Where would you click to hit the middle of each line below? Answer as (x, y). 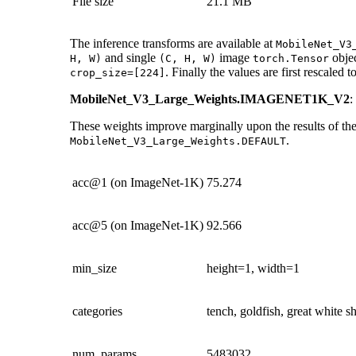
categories (97, 311)
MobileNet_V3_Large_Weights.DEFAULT (178, 141)
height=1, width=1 (253, 268)
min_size (95, 268)
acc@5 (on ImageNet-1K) (138, 225)
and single (130, 57)
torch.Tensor (291, 58)
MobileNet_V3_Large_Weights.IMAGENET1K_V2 (210, 99)
